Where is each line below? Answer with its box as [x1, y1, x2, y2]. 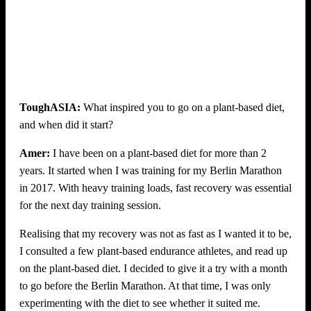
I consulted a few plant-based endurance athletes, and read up [19, 244, 287, 257]
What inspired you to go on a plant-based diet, [81, 101, 285, 113]
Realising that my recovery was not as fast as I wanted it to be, [19, 227, 292, 239]
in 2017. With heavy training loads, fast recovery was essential [19, 181, 292, 194]
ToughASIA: [19, 101, 81, 113]
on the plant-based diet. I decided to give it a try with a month [19, 262, 287, 274]
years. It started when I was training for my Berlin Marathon [19, 164, 282, 176]
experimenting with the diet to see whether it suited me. [19, 296, 260, 309]
